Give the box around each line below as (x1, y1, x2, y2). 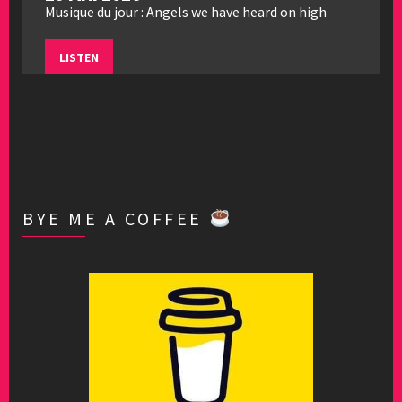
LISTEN (59, 49, 99, 66)
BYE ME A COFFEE (22, 207, 210, 231)
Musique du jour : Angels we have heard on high (45, 3, 327, 22)
